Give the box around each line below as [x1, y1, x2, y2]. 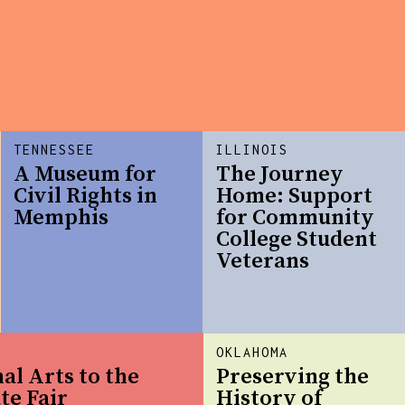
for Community [216, 204, 375, 232]
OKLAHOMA [216, 344, 289, 361]
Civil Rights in [14, 183, 158, 211]
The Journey [216, 161, 344, 189]
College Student [216, 226, 378, 254]
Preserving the [216, 363, 370, 391]
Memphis [14, 204, 109, 232]
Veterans [216, 248, 310, 276]
